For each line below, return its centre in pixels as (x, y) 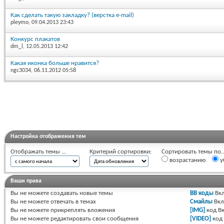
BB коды (201, 193)
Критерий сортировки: (120, 151)
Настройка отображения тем (48, 136)
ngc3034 (21, 70)
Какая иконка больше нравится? (55, 63)
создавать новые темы (81, 193)
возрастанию (187, 160)
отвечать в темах (72, 201)
